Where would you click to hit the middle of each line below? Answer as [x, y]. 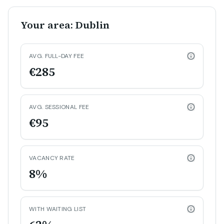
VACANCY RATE [52, 158]
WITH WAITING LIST [58, 209]
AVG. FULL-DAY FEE [57, 56]
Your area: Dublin [65, 25]
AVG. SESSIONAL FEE [59, 107]
